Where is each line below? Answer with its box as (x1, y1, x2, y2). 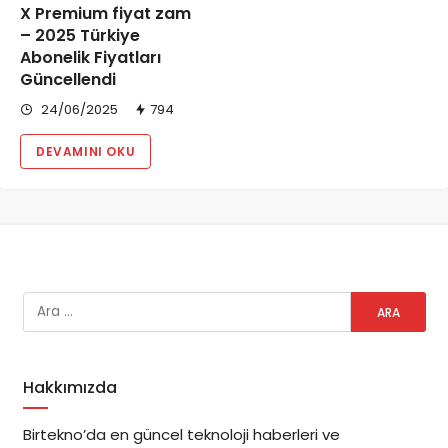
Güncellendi (20, 68, 116, 92)
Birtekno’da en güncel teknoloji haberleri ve (22, 424, 340, 445)
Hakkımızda (22, 376, 117, 399)
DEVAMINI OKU (36, 143, 136, 161)
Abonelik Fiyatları (20, 46, 161, 70)
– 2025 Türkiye (20, 24, 140, 48)
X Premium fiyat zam (20, 2, 191, 26)
